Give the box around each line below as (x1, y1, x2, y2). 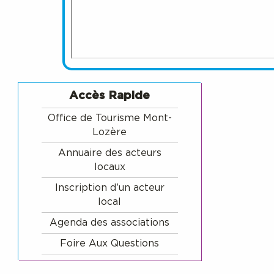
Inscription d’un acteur (54, 182, 165, 193)
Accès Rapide (69, 89, 150, 102)
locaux (94, 161, 125, 172)
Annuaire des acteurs (57, 147, 161, 158)
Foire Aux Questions (60, 238, 160, 248)
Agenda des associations (50, 217, 170, 228)
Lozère (92, 127, 127, 137)
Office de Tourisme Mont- (47, 113, 172, 123)
